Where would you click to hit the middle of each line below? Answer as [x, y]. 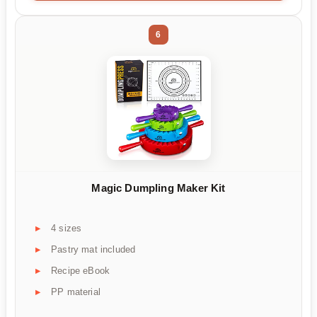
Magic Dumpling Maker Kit [158, 188]
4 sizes [67, 229]
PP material [76, 292]
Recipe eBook [81, 271]
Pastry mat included [93, 250]
